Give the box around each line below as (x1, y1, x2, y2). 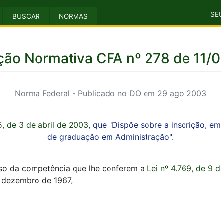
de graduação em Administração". (47, 132, 174, 142)
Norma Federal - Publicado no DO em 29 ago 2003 (15, 88, 206, 98)
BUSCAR (12, 12, 40, 20)
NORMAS (59, 12, 88, 20)
